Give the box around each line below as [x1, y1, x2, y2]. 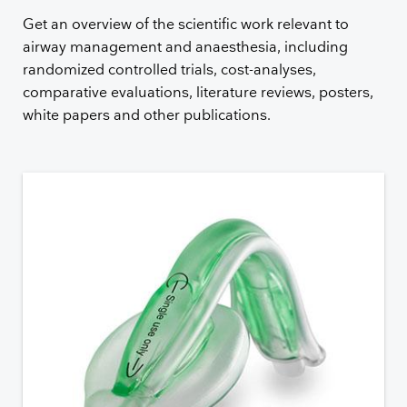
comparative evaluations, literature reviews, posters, [23, 84, 374, 103]
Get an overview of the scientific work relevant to [23, 16, 350, 35]
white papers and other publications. [23, 107, 272, 125]
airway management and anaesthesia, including [23, 39, 349, 57]
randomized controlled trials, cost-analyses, [23, 62, 317, 80]
